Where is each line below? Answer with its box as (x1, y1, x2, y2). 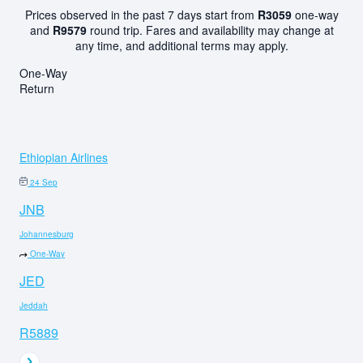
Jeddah (19, 299, 48, 311)
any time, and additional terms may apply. (75, 36, 288, 53)
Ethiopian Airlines (19, 148, 108, 165)
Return (19, 79, 54, 96)
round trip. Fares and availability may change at (86, 21, 334, 38)
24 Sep (30, 176, 58, 188)
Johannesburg (19, 228, 74, 240)
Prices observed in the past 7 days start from (24, 6, 258, 23)
